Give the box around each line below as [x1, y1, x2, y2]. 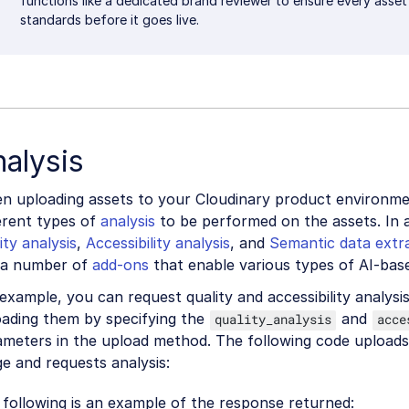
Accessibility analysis [86, 234, 230, 253]
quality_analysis [215, 309, 331, 328]
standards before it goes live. [20, 11, 199, 27]
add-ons [92, 256, 149, 275]
